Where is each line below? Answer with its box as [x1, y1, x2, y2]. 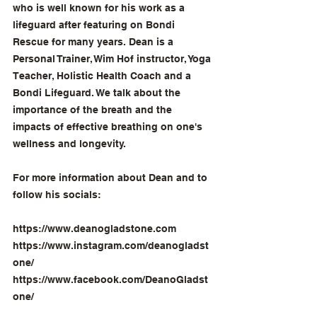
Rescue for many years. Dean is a [13, 36, 176, 47]
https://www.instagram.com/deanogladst [13, 240, 209, 251]
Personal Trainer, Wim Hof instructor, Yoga [13, 53, 214, 64]
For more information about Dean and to [13, 172, 210, 183]
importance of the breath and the [13, 104, 175, 115]
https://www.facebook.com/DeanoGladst [13, 274, 208, 285]
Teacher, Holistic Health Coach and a [13, 70, 194, 81]
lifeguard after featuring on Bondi [13, 19, 178, 30]
